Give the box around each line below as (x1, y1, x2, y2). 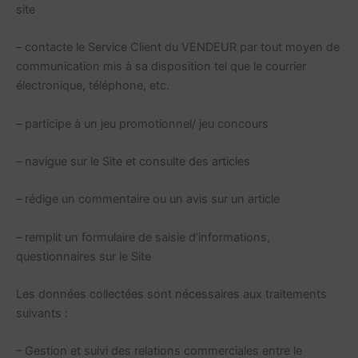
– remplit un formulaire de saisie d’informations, (16, 229, 270, 245)
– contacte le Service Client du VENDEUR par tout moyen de (16, 40, 340, 55)
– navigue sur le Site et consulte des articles (16, 153, 250, 169)
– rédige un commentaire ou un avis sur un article (16, 192, 280, 207)
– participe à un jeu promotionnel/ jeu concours (16, 116, 268, 131)
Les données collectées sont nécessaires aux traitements (16, 286, 327, 301)
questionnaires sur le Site (16, 249, 151, 264)
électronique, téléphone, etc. (16, 78, 169, 93)
